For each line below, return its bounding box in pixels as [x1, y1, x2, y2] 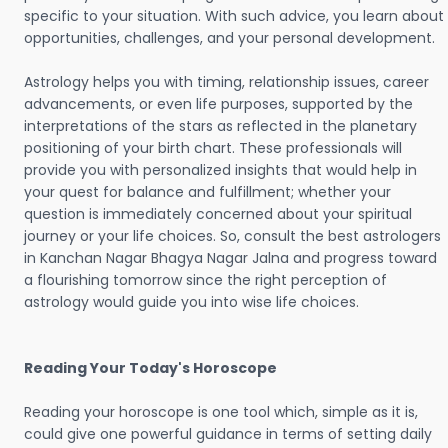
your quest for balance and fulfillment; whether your [24, 182, 391, 202]
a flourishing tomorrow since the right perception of [24, 270, 387, 290]
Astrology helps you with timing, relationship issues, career [24, 72, 429, 92]
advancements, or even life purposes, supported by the [24, 94, 413, 114]
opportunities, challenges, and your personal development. [24, 28, 435, 48]
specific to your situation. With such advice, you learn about [24, 6, 444, 26]
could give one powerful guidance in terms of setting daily [24, 424, 432, 444]
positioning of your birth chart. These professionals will [24, 138, 402, 158]
